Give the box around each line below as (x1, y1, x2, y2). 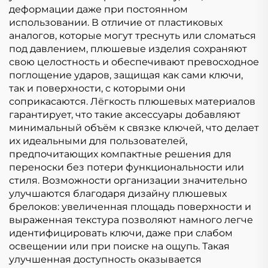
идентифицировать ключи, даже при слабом (9, 227, 233, 239)
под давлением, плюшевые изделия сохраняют (9, 42, 247, 54)
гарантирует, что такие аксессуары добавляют (9, 108, 240, 120)
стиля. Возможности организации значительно (9, 174, 247, 186)
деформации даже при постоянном (9, 3, 188, 15)
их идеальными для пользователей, (9, 135, 187, 147)
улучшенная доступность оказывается (9, 253, 202, 265)
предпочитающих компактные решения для (9, 148, 232, 160)
